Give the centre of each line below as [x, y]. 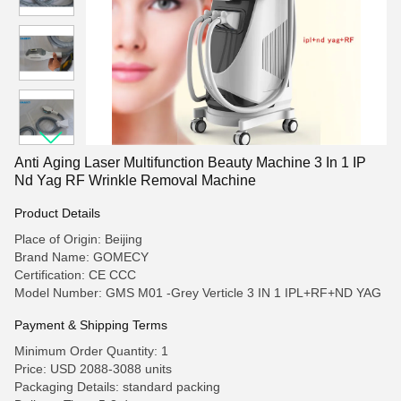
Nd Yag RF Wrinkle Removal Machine [135, 180]
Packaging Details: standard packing [117, 387]
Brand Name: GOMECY [81, 257]
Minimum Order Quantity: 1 [91, 351]
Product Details [57, 213]
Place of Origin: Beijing [78, 239]
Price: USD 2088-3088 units [93, 369]
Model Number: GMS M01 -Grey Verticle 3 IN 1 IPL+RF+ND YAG [198, 293]
